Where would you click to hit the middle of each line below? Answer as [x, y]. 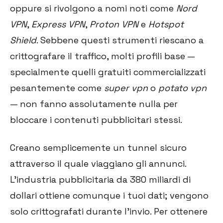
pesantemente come [57, 88]
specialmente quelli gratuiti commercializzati [108, 72]
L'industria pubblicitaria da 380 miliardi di [100, 180]
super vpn [126, 88]
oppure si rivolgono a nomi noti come [93, 8]
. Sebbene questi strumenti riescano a [120, 40]
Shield [23, 40]
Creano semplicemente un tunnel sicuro [98, 148]
